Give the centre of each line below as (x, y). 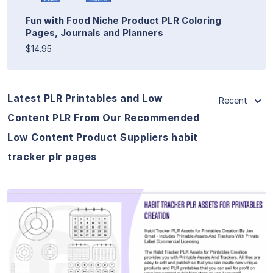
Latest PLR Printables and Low (85, 98)
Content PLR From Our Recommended (103, 117)
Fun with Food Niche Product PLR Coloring (123, 20)
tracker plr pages (52, 156)
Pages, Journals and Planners (94, 32)
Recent (233, 100)
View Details (136, 242)
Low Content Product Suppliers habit (103, 137)
